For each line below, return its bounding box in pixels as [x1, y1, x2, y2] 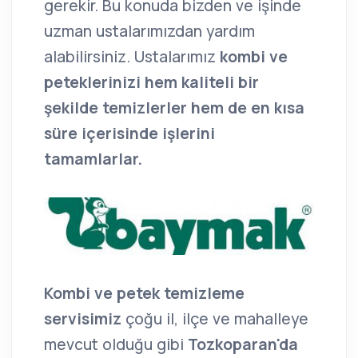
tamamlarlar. [44, 149, 142, 170]
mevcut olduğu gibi [44, 333, 188, 355]
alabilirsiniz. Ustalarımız [44, 46, 220, 68]
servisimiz [44, 308, 125, 329]
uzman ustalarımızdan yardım [44, 21, 255, 42]
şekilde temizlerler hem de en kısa [44, 97, 304, 119]
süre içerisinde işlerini [44, 123, 215, 145]
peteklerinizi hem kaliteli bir [44, 72, 259, 93]
